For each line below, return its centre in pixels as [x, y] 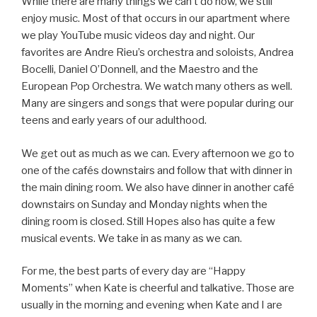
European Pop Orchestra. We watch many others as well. [157, 87]
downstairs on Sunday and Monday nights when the [144, 204]
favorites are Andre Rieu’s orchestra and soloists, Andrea [157, 53]
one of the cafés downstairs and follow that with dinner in [157, 170]
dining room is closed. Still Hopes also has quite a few [148, 221]
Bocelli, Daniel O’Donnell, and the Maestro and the [140, 70]
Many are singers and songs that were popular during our [157, 104]
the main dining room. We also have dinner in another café [158, 187]
